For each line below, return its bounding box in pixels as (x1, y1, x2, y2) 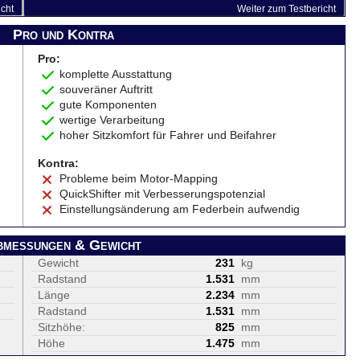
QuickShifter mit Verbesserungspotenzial (59, 187, 266, 200)
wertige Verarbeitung (59, 113, 166, 126)
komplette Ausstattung (59, 67, 173, 80)
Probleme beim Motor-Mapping (59, 172, 219, 185)
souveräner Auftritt (59, 83, 153, 96)
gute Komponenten (59, 98, 157, 111)
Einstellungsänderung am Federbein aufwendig (59, 202, 301, 215)
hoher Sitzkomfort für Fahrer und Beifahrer (59, 129, 277, 141)
